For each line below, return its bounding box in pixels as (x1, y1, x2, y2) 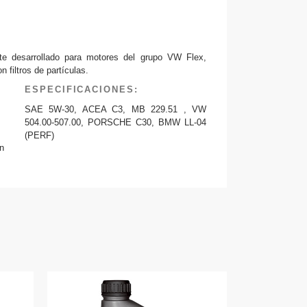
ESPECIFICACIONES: (24, 84, 139, 95)
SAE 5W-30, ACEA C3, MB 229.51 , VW (24, 103, 206, 114)
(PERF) (24, 130, 54, 140)
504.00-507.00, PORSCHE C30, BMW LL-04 (24, 116, 206, 127)
